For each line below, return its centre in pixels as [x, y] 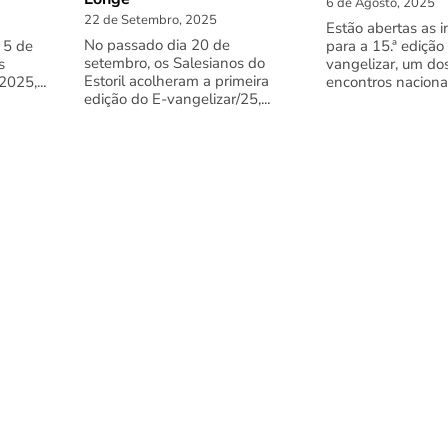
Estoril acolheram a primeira [176, 81]
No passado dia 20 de [157, 45]
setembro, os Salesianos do [174, 63]
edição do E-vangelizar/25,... [177, 99]
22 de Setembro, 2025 [150, 20]
